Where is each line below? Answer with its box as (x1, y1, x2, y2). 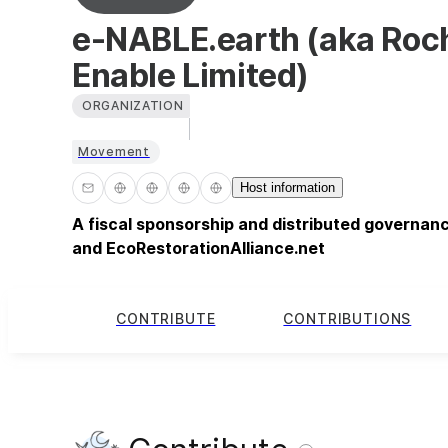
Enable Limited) (72, 55, 310, 95)
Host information (240, 180, 335, 196)
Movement (78, 143, 150, 159)
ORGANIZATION (82, 97, 184, 113)
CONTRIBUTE (116, 310, 216, 328)
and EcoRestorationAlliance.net (72, 237, 325, 258)
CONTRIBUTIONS (283, 310, 412, 328)
